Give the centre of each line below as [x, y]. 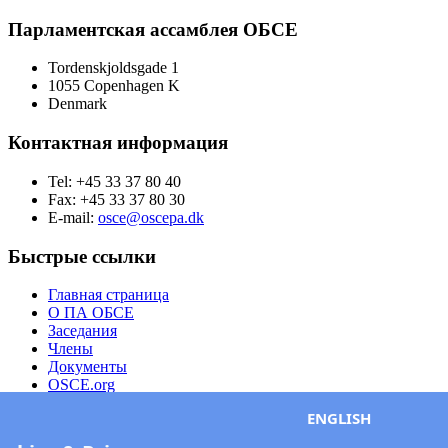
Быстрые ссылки [82, 256]
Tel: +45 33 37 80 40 [114, 181]
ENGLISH [339, 418]
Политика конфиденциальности [157, 403]
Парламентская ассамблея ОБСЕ [153, 29]
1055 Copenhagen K [114, 86]
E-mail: [73, 217]
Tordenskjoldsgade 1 [113, 68]
